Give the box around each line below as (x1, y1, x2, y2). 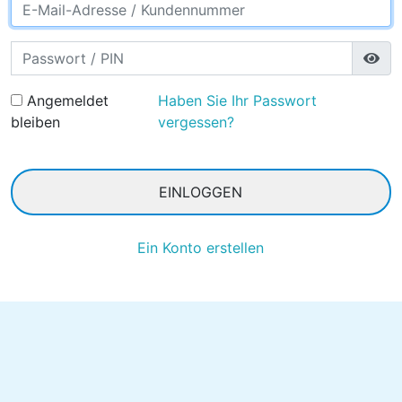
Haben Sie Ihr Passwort (158, 91, 318, 109)
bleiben (11, 112, 61, 131)
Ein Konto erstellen (137, 238, 265, 257)
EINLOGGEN (159, 182, 243, 201)
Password (10, 41, 77, 60)
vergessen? (158, 112, 235, 131)
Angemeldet (22, 91, 109, 109)
